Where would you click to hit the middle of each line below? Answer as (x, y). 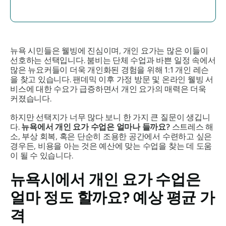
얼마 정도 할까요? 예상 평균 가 (112, 197)
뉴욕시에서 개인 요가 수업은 (105, 179)
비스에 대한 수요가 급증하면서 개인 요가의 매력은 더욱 (108, 89)
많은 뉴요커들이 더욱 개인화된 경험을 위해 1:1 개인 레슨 (110, 70)
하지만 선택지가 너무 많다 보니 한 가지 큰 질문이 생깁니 (110, 117)
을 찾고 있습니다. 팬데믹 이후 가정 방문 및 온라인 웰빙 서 (112, 79)
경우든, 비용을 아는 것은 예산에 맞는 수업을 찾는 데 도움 (111, 146)
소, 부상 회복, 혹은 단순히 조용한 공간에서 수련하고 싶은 (111, 136)
